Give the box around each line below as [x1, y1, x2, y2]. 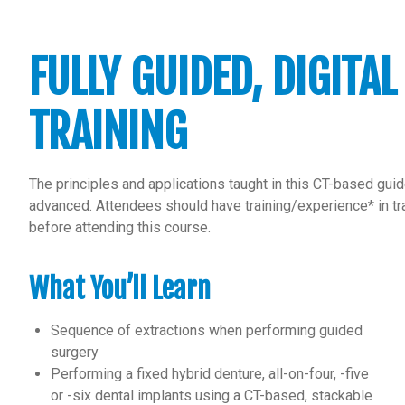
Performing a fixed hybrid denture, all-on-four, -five [51, 364, 369, 382]
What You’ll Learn [29, 271, 211, 306]
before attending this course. [29, 219, 211, 236]
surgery [51, 343, 99, 361]
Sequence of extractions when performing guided [51, 321, 363, 339]
